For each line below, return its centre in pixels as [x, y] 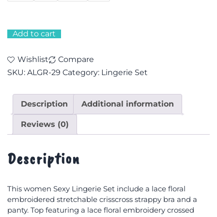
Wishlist [33, 60]
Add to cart [34, 34]
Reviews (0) [45, 124]
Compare [76, 60]
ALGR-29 [44, 72]
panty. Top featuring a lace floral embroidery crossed [101, 210]
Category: [82, 72]
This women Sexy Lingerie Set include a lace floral [96, 189]
